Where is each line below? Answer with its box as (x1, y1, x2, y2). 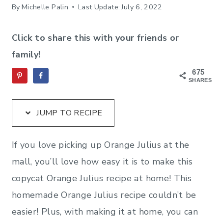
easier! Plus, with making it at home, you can (12, 205, 198, 218)
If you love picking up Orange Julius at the (12, 138, 190, 151)
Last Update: (78, 1, 120, 12)
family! (12, 48, 41, 60)
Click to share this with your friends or (12, 31, 179, 44)
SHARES (189, 77, 212, 83)
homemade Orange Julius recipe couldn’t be (12, 189, 196, 201)
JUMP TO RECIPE (34, 107, 103, 118)
